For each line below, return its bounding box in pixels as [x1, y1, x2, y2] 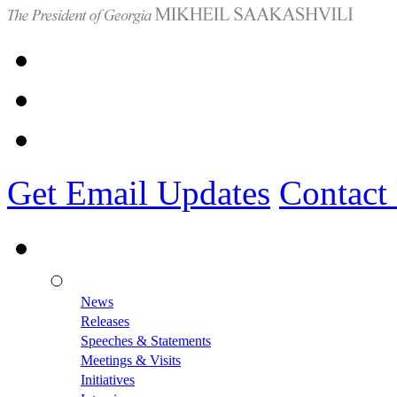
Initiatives [81, 372, 135, 387]
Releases [81, 314, 129, 329]
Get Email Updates [7, 174, 270, 212]
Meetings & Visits [81, 353, 181, 368]
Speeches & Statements [81, 333, 211, 348]
